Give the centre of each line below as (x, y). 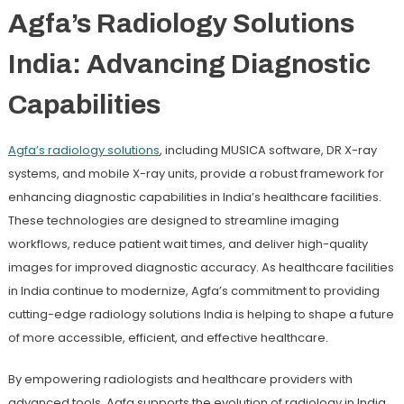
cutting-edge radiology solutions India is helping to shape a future (201, 314)
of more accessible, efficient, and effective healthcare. (168, 337)
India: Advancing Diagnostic (189, 64)
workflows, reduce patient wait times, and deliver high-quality (188, 243)
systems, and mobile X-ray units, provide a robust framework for (196, 173)
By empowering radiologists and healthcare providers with (180, 379)
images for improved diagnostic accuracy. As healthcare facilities (201, 267)
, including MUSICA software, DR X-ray (268, 150)
